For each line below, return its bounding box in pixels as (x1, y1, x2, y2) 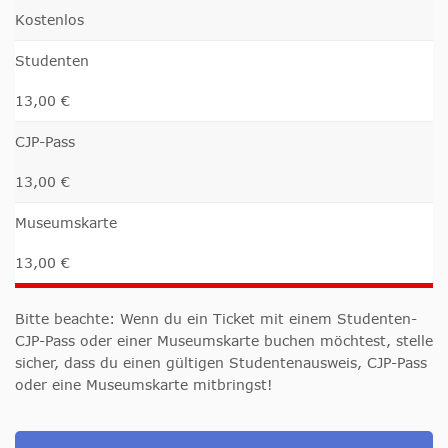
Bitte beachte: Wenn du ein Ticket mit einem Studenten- (15, 309, 417, 327)
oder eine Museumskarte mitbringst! (15, 375, 273, 393)
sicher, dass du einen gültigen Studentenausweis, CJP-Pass (15, 353, 427, 371)
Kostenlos (15, 10, 84, 28)
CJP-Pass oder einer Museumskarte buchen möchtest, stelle (15, 331, 433, 349)
